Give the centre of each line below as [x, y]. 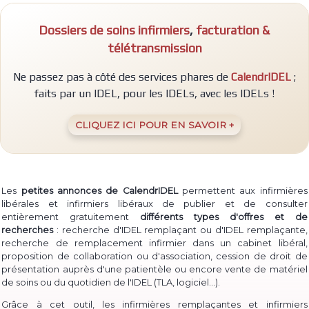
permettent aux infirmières [242, 191]
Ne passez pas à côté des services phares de [122, 77]
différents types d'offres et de [224, 217]
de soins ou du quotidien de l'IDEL [78, 283]
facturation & [233, 30]
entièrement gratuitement [71, 217]
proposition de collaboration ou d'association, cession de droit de [154, 257]
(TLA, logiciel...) [186, 282]
